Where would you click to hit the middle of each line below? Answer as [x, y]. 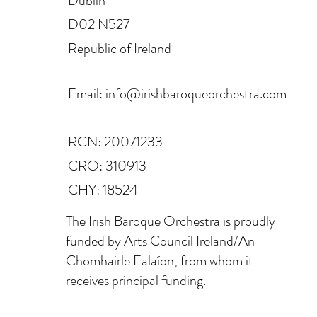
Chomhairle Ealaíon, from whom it [160, 260]
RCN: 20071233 [115, 142]
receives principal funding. [136, 280]
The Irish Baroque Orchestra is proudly [171, 221]
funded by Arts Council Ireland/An [160, 241]
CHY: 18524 [103, 190]
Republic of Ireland [120, 48]
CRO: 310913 [107, 166]
